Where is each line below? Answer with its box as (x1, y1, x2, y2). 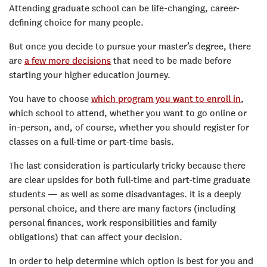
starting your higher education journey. (9, 69, 170, 80)
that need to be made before (111, 55, 231, 66)
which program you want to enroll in (91, 93, 241, 104)
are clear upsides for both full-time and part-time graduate (9, 174, 250, 185)
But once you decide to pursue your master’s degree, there (9, 41, 251, 52)
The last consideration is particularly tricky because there (9, 160, 246, 171)
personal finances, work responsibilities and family (9, 217, 216, 228)
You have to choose (9, 93, 91, 104)
